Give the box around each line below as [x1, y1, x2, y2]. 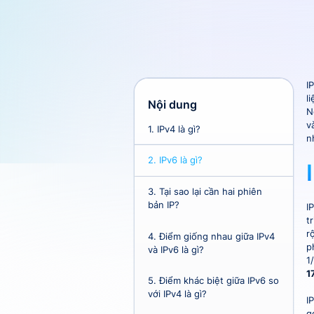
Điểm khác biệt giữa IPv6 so [156, 275, 280, 287]
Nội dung [148, 97, 198, 112]
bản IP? [148, 199, 180, 210]
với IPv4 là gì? [148, 289, 207, 300]
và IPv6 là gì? [148, 244, 205, 255]
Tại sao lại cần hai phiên [156, 186, 263, 197]
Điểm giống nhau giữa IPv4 [156, 231, 275, 242]
